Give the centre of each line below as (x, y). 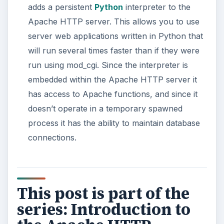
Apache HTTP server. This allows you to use (113, 21)
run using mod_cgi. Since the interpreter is (108, 65)
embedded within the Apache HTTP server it (112, 79)
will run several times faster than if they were (113, 50)
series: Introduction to (103, 209)
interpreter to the (156, 7)
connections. (52, 137)
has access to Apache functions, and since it (112, 94)
